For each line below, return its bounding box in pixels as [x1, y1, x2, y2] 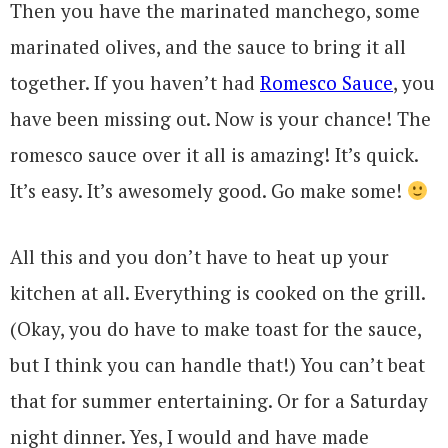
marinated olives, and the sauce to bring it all [10, 34, 406, 60]
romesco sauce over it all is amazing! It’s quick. [10, 142, 418, 168]
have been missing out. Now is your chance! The [10, 106, 431, 132]
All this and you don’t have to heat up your [10, 244, 389, 270]
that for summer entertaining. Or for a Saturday [10, 388, 428, 414]
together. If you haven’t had [10, 70, 260, 96]
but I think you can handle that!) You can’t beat [10, 352, 425, 378]
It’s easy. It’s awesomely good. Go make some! [10, 178, 407, 204]
